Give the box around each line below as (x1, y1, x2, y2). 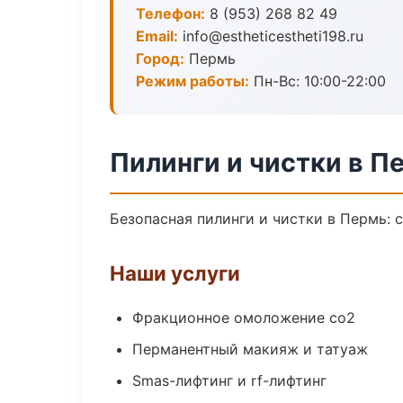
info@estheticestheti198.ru (178, 27, 363, 45)
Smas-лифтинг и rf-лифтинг (132, 372, 327, 390)
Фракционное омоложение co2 (132, 309, 355, 327)
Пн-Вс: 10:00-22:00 (249, 72, 386, 90)
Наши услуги (110, 261, 240, 285)
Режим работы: (136, 72, 249, 90)
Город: (136, 49, 184, 67)
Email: (136, 27, 178, 45)
